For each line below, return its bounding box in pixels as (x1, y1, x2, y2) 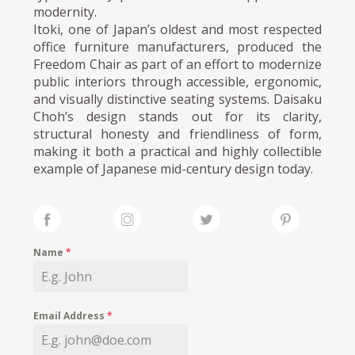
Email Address (33, 308, 108, 323)
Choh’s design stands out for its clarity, (33, 107, 322, 125)
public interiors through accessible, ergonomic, (33, 72, 322, 90)
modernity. (33, 2, 97, 21)
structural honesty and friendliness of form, (33, 124, 322, 143)
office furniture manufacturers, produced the (33, 37, 322, 55)
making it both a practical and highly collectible (33, 142, 322, 160)
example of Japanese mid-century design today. (33, 159, 314, 177)
